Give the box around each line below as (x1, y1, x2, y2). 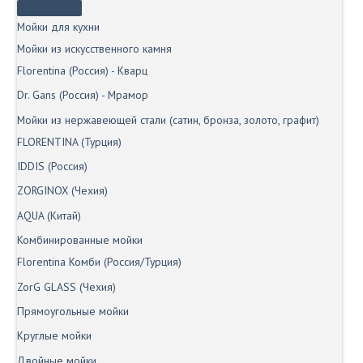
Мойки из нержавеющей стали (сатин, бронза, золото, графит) (17, 112, 319, 127)
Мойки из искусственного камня (17, 41, 172, 56)
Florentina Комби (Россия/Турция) (17, 254, 181, 270)
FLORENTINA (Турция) (17, 134, 122, 149)
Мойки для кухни (17, 19, 100, 34)
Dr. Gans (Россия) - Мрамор (17, 88, 148, 103)
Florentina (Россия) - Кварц (17, 62, 147, 78)
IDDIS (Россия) (17, 158, 88, 173)
